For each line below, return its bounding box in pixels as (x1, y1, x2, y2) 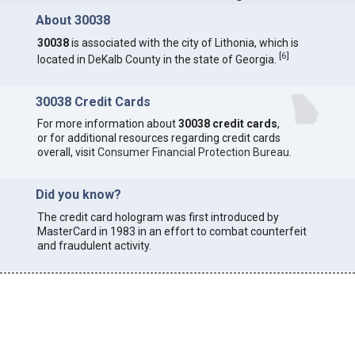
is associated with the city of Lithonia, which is (68, 36, 299, 49)
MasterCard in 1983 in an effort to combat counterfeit (36, 224, 307, 238)
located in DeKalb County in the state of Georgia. (36, 52, 279, 66)
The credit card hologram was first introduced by (36, 210, 279, 223)
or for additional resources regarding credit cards (36, 132, 281, 145)
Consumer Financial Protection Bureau (97, 146, 289, 159)
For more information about (36, 117, 178, 131)
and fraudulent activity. (36, 239, 151, 252)
